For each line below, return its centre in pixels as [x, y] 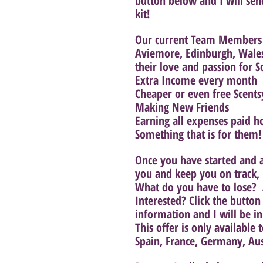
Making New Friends [182, 107]
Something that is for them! [198, 134]
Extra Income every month [196, 80]
